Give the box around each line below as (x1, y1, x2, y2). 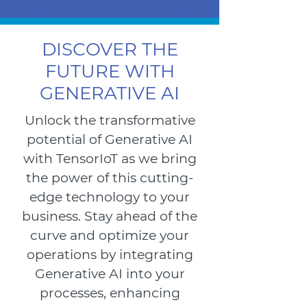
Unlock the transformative (24, 112, 195, 128)
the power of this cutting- (26, 170, 193, 186)
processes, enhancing (39, 285, 180, 301)
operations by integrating (26, 247, 193, 262)
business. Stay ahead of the (22, 208, 197, 224)
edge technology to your (29, 189, 190, 205)
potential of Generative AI (27, 132, 193, 147)
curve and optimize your (30, 228, 189, 243)
